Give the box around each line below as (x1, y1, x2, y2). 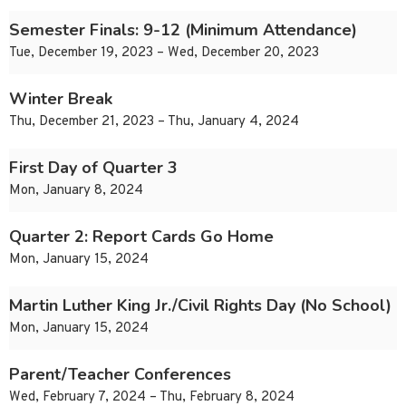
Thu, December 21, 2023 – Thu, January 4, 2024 (9, 113, 299, 131)
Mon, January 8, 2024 (9, 182, 143, 200)
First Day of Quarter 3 (9, 157, 178, 179)
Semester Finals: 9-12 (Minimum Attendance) (9, 19, 357, 42)
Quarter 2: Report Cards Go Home (9, 226, 274, 248)
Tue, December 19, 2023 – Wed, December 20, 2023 (9, 44, 319, 63)
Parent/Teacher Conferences (9, 363, 231, 386)
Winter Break (9, 88, 112, 111)
